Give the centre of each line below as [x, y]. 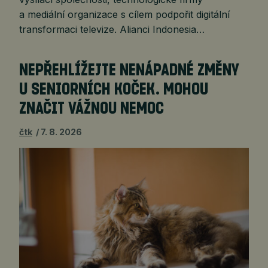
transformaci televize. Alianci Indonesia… [112, 29]
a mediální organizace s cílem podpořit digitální [124, 14]
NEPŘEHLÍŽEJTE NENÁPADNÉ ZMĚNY [129, 70]
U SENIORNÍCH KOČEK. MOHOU [114, 89]
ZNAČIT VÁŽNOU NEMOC [92, 109]
